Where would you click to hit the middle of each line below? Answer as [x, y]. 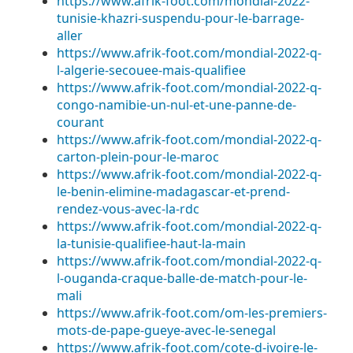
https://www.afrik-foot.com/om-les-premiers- [192, 313]
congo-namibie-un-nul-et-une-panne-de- [176, 105]
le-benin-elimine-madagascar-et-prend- [173, 191]
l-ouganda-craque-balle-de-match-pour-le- [182, 278]
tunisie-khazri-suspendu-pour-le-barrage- [180, 18]
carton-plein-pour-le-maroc [138, 157]
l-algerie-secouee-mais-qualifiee [151, 70]
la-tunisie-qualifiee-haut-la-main [151, 243]
